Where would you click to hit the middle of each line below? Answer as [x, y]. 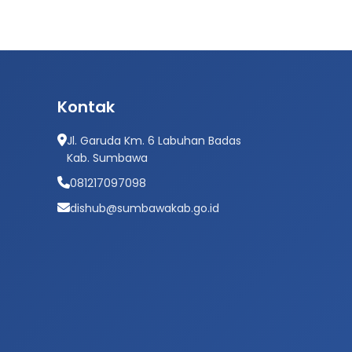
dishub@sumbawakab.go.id [145, 208]
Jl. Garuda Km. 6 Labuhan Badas [154, 141]
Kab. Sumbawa [107, 158]
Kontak [86, 107]
